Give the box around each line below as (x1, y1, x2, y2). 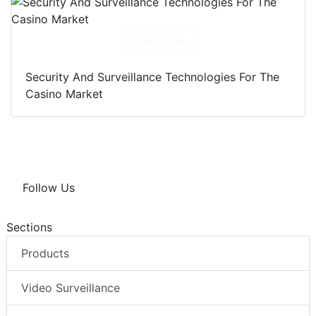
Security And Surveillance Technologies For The (25, 69, 279, 84)
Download (130, 33, 186, 48)
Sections (6, 219, 52, 234)
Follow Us (23, 180, 75, 195)
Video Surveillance (21, 280, 120, 295)
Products (21, 245, 69, 260)
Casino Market (25, 86, 103, 101)
